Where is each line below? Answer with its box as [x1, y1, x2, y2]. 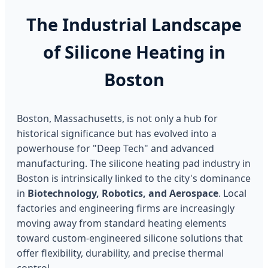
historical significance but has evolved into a [17, 126, 217, 140]
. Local [218, 186, 246, 200]
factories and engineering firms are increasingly [17, 201, 234, 215]
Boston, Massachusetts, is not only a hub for [17, 111, 218, 125]
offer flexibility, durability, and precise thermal [17, 246, 224, 260]
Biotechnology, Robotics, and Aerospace [28, 186, 218, 200]
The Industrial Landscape [26, 12, 242, 36]
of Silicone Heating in [42, 39, 226, 63]
